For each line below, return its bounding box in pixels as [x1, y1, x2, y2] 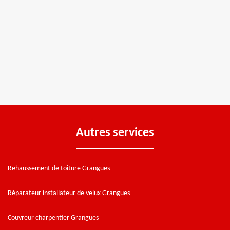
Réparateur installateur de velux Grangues [8, 189, 130, 197]
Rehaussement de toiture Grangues [8, 164, 110, 172]
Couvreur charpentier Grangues [8, 214, 99, 222]
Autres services [76, 126, 154, 139]
